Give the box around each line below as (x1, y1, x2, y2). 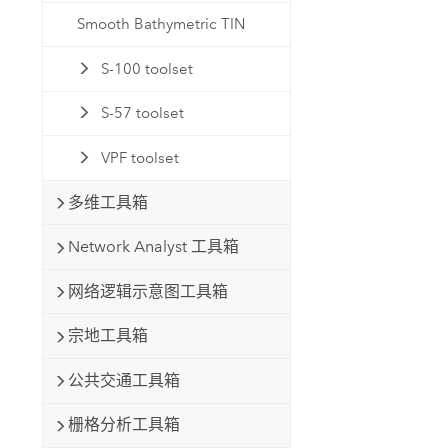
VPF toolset (100, 148, 179, 167)
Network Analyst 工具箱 (67, 237, 239, 257)
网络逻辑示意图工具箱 (67, 281, 228, 301)
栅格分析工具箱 (67, 415, 180, 435)
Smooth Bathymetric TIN (77, 15, 246, 34)
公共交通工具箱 (67, 370, 180, 390)
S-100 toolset (100, 59, 193, 78)
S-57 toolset (100, 104, 184, 123)
